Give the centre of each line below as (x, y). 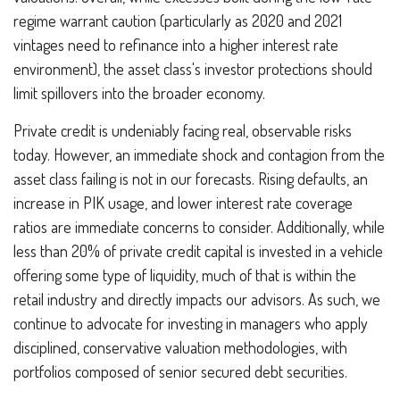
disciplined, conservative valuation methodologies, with (180, 347)
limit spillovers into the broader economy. (139, 92)
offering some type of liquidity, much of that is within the (185, 275)
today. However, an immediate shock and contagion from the (199, 154)
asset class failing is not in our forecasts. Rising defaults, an (191, 178)
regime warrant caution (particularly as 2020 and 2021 (178, 20)
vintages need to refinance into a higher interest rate (176, 44)
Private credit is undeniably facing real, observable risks (183, 130)
